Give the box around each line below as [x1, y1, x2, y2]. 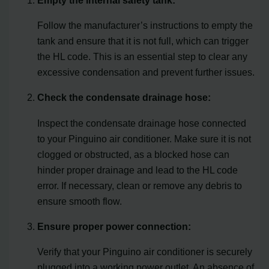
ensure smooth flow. [37, 195, 122, 207]
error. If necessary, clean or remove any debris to [37, 180, 243, 191]
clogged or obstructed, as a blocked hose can [37, 148, 230, 160]
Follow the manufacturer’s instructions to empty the [37, 19, 253, 31]
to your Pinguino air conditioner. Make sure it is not [37, 133, 252, 144]
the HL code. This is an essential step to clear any [37, 50, 248, 62]
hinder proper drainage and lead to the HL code [37, 164, 238, 175]
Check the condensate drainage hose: [37, 92, 211, 103]
